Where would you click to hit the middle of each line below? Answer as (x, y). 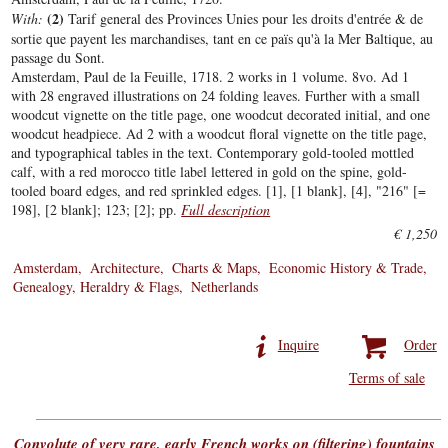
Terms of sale (386, 378)
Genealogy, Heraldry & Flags (96, 287)
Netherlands (225, 287)
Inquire (298, 345)
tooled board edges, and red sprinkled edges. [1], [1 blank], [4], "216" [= (219, 191)
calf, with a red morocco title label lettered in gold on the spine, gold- (209, 172)
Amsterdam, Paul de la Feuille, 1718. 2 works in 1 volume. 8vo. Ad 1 (210, 77)
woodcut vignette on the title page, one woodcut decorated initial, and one (221, 115)
